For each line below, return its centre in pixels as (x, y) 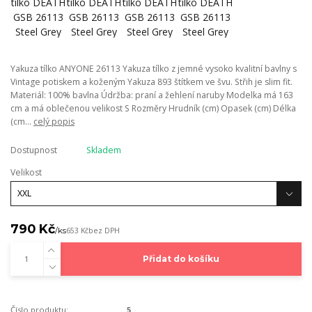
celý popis (54, 122)
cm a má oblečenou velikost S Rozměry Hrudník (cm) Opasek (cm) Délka (153, 109)
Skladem (103, 150)
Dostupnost (34, 150)
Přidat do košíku (181, 259)
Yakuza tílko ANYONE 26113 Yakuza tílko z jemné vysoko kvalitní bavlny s (154, 69)
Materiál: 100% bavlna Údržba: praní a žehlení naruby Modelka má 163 (152, 95)
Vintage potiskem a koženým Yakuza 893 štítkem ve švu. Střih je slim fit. (151, 82)
